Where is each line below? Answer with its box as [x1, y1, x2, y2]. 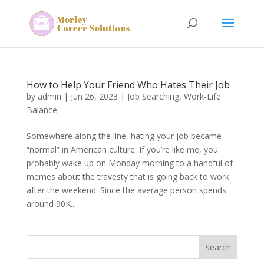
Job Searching [127, 91, 179, 102]
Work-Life [183, 91, 221, 102]
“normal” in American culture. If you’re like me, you [26, 144, 218, 155]
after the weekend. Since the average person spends [26, 184, 226, 196]
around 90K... [26, 198, 76, 209]
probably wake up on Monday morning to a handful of [26, 157, 233, 169]
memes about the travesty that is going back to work [26, 171, 229, 182]
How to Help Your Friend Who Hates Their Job [26, 78, 230, 91]
